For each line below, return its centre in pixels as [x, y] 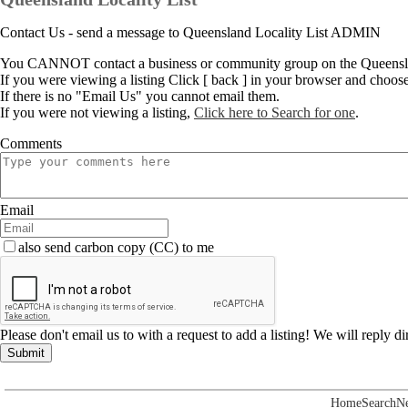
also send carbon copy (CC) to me [116, 247]
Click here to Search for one [275, 112]
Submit [26, 353]
